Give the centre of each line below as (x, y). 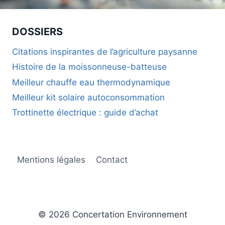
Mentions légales (51, 160)
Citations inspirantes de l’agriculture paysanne (105, 51)
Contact (111, 160)
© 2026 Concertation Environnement (113, 215)
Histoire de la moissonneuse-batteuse (89, 67)
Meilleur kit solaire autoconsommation (88, 97)
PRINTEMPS (96, 67)
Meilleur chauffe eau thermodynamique (91, 82)
